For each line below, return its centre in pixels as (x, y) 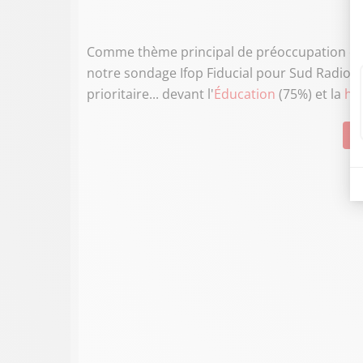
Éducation (245, 94)
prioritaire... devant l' (150, 94)
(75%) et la (308, 94)
